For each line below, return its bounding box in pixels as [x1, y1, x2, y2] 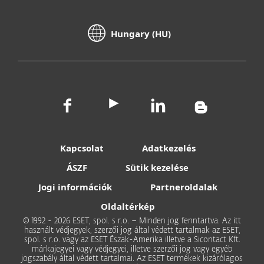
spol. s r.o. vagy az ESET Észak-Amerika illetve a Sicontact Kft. [24, 236, 240, 244]
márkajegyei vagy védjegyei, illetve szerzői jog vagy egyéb [32, 246, 232, 253]
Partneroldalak [150, 181, 217, 193]
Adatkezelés [141, 142, 196, 154]
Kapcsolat [60, 142, 104, 154]
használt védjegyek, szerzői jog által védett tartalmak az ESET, [24, 227, 240, 235]
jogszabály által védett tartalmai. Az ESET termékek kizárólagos [21, 255, 243, 263]
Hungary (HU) [111, 27, 171, 39]
